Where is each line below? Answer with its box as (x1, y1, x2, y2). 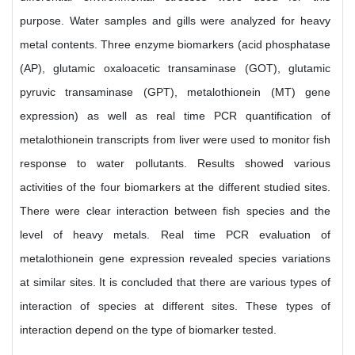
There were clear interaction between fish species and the (20, 204, 330, 217)
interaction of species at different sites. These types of (20, 300, 330, 312)
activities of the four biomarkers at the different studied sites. (20, 181, 330, 193)
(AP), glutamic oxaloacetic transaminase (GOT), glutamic (20, 62, 330, 74)
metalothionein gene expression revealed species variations (20, 252, 330, 265)
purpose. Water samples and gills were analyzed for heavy (20, 14, 330, 27)
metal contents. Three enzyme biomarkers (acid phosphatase (20, 38, 330, 51)
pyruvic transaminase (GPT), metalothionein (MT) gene (20, 86, 330, 98)
